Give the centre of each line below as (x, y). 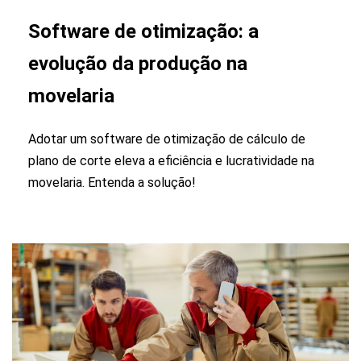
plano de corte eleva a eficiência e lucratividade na (171, 160)
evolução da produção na (138, 63)
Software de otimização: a (143, 31)
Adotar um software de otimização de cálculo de (167, 139)
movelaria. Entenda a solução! (112, 182)
